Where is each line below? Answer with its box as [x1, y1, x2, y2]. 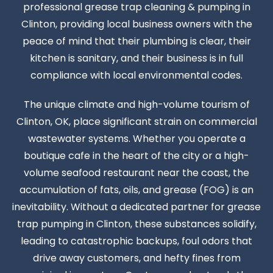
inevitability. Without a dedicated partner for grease [12, 199, 261, 214]
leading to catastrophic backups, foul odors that [21, 233, 252, 248]
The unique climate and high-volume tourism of [23, 97, 250, 112]
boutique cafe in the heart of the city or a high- [24, 148, 249, 163]
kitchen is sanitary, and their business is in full [30, 51, 243, 65]
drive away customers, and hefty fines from [32, 250, 241, 265]
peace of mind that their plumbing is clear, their [22, 34, 251, 48]
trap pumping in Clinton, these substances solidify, [16, 216, 257, 231]
